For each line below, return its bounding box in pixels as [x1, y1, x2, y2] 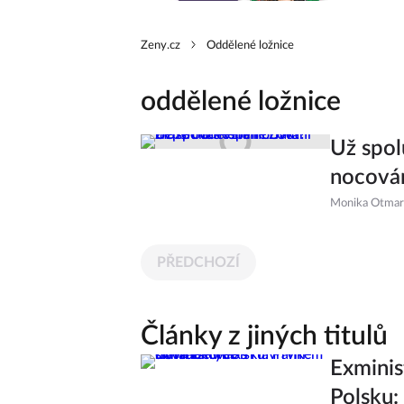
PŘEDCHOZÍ [157, 254, 240, 270]
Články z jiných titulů [141, 322, 388, 350]
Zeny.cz [141, 39, 180, 51]
